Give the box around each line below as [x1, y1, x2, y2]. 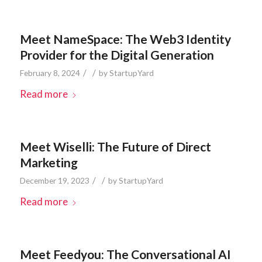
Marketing [19, 155, 78, 170]
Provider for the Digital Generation [19, 47, 214, 62]
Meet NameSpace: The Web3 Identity [19, 32, 231, 46]
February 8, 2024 [19, 68, 80, 78]
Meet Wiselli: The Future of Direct [19, 139, 211, 154]
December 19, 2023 [19, 175, 89, 185]
